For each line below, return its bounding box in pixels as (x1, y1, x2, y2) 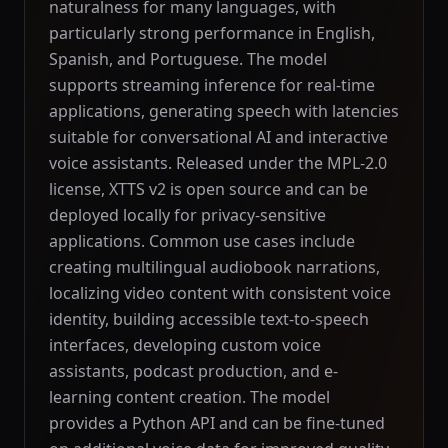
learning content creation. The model (49, 386, 330, 408)
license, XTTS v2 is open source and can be (49, 178, 368, 200)
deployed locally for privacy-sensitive (49, 204, 326, 226)
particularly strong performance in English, (49, 22, 375, 44)
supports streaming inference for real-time (49, 74, 375, 96)
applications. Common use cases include (49, 230, 355, 252)
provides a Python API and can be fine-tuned (49, 412, 385, 434)
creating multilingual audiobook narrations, (49, 256, 380, 278)
